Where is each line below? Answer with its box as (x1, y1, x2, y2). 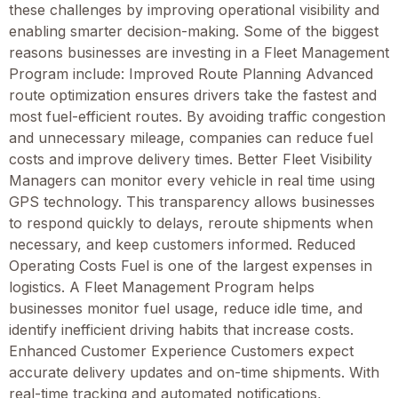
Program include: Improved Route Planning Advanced (9, 64, 373, 83)
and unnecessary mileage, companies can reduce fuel (9, 128, 373, 147)
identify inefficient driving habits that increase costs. (9, 320, 354, 338)
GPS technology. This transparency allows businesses (9, 192, 375, 211)
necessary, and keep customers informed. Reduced (9, 235, 355, 253)
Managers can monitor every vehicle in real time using (9, 171, 375, 189)
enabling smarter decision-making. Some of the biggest (9, 21, 378, 40)
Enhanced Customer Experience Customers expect (9, 341, 354, 360)
